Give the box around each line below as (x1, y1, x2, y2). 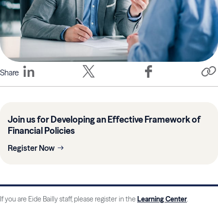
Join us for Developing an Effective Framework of (8, 114, 200, 126)
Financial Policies (8, 125, 75, 137)
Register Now (8, 143, 54, 153)
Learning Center (137, 195, 187, 204)
